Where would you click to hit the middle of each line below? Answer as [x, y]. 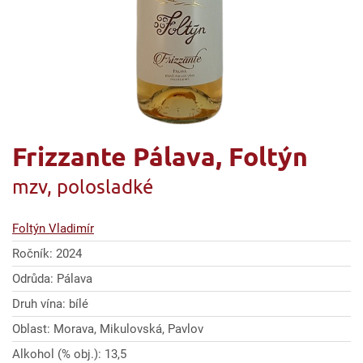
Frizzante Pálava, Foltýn [160, 156]
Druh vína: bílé [50, 304]
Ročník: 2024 [47, 254]
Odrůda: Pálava [52, 279]
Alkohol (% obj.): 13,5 [69, 354]
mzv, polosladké [83, 186]
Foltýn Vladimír [53, 228]
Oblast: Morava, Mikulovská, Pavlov [108, 329]
